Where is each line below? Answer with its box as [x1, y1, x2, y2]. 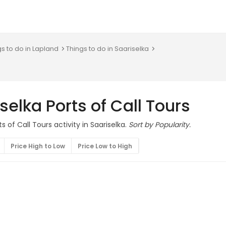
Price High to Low [11, 142, 65, 150]
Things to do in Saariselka [66, 44, 149, 53]
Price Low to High [78, 142, 132, 150]
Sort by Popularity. [129, 120, 191, 130]
